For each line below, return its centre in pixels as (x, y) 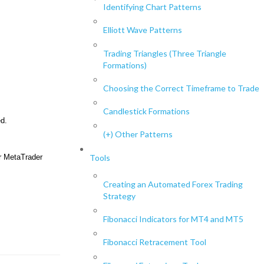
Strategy (119, 196)
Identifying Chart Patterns (152, 7)
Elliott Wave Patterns (142, 30)
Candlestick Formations (146, 111)
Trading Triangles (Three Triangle (164, 53)
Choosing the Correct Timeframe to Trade (181, 88)
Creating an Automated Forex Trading (173, 184)
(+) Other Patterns (138, 134)
